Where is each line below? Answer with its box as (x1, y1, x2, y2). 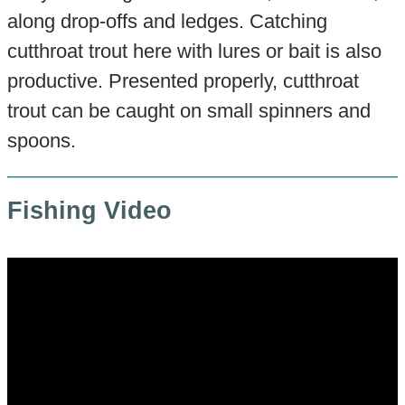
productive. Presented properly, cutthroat (6, 70, 359, 93)
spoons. (6, 129, 76, 153)
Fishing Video (6, 197, 172, 225)
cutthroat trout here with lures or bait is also (6, 40, 381, 63)
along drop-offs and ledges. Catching (6, 10, 327, 33)
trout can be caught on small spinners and (6, 99, 371, 123)
